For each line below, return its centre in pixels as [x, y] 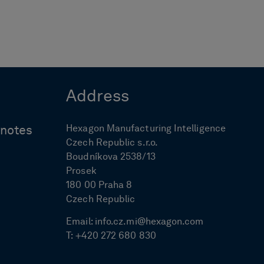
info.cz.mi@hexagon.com [148, 222]
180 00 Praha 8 [99, 186]
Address [98, 98]
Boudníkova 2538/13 [111, 158]
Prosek [81, 172]
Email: [79, 222]
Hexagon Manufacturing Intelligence [146, 129]
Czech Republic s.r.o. [112, 143]
